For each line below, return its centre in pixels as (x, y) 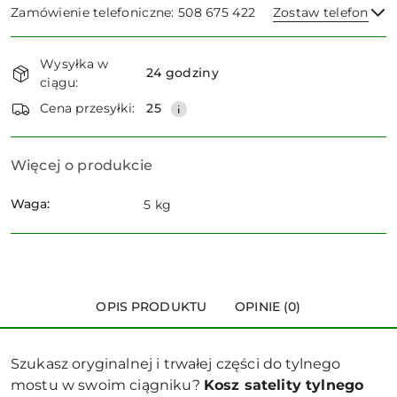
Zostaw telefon (320, 12)
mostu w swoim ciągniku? (107, 385)
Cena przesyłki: (88, 109)
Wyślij (198, 91)
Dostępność (62, 47)
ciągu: (59, 82)
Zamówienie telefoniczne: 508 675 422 (133, 12)
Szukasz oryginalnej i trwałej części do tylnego (176, 363)
